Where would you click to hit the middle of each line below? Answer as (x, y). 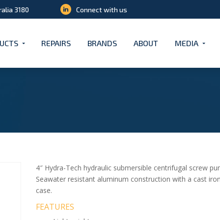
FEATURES (55, 207)
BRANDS (102, 43)
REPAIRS (56, 43)
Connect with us (102, 9)
